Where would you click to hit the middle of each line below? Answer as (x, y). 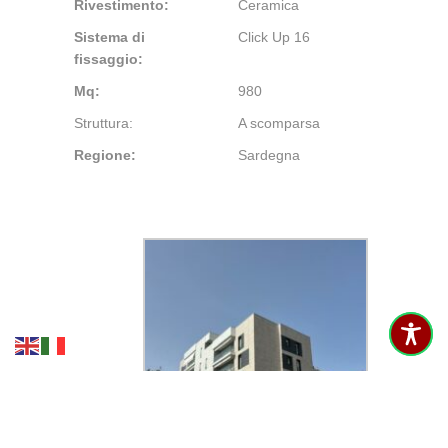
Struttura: (103, 123)
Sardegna (269, 155)
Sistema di (109, 37)
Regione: (105, 155)
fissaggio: (108, 59)
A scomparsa (279, 123)
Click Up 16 (274, 37)
